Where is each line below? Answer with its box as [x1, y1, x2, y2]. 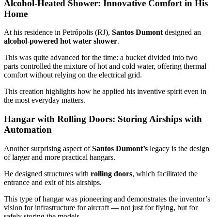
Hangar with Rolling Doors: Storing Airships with [4, 113, 202, 124]
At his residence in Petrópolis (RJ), [4, 28, 112, 37]
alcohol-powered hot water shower [4, 37, 117, 46]
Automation [4, 124, 52, 135]
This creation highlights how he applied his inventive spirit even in [4, 87, 206, 96]
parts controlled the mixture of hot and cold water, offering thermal [4, 62, 206, 71]
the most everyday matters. [4, 96, 85, 105]
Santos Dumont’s [92, 144, 148, 153]
